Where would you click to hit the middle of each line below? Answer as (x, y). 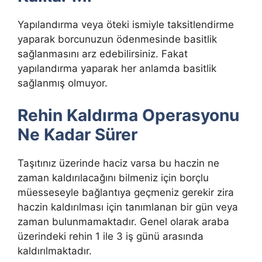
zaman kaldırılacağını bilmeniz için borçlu (113, 177)
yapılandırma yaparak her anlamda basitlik (117, 69)
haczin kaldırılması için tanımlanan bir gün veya (128, 207)
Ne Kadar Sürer (77, 134)
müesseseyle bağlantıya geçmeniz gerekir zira (126, 192)
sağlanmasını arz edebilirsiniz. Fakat (103, 54)
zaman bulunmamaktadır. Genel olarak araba (123, 221)
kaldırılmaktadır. (55, 251)
